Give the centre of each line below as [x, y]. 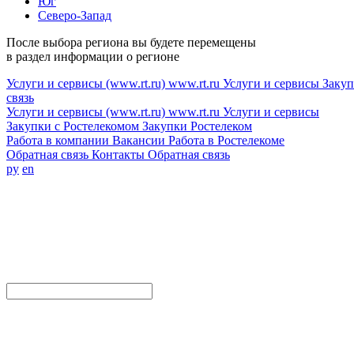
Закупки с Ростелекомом [73, 126]
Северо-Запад [75, 15]
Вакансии [139, 140]
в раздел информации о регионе [93, 56]
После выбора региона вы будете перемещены [131, 42]
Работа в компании [58, 140]
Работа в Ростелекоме [226, 140]
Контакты [118, 154]
